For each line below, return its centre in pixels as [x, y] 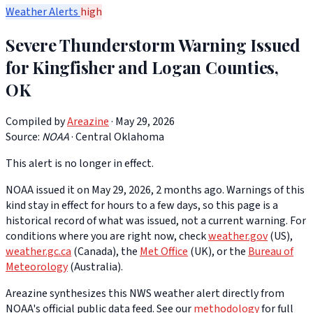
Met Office [164, 252]
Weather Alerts [43, 12]
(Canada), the [105, 252]
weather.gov [238, 236]
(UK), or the [218, 252]
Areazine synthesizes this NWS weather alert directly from [145, 294]
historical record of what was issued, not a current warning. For [156, 221]
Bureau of [271, 252]
